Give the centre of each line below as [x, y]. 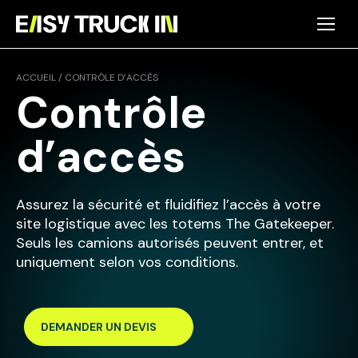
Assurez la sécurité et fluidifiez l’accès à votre [168, 205]
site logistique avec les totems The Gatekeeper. [175, 224]
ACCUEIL [36, 78]
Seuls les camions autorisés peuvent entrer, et [170, 243]
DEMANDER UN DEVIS [99, 327]
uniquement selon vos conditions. [127, 262]
